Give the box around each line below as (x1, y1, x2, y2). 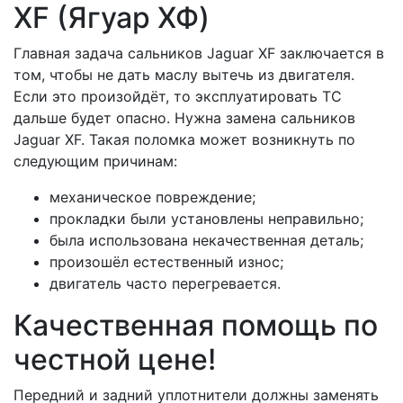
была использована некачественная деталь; (49, 231, 363, 250)
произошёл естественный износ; (49, 253, 283, 272)
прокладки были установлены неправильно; (49, 210, 363, 228)
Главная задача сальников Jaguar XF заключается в (13, 44, 384, 63)
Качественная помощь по (13, 308, 378, 344)
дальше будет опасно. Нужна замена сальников (13, 109, 355, 128)
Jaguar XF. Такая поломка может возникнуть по (13, 130, 355, 149)
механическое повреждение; (49, 188, 255, 207)
